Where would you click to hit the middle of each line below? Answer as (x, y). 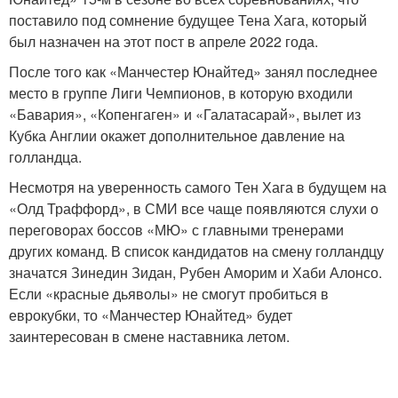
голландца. (45, 156)
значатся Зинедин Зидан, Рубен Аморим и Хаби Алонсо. (195, 272)
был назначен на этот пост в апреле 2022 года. (163, 41)
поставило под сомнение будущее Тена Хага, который (188, 20)
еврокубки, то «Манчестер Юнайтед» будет (151, 314)
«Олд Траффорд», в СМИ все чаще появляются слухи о (194, 208)
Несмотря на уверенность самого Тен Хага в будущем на (198, 187)
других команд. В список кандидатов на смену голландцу (196, 251)
